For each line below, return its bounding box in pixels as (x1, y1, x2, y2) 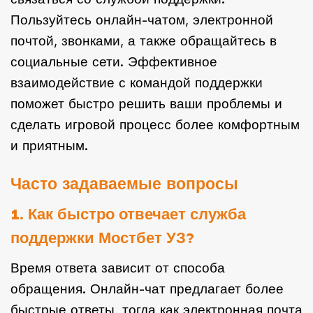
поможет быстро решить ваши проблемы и (10, 96, 282, 112)
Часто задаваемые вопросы (10, 174, 238, 194)
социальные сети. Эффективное (10, 54, 217, 71)
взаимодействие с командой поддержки (10, 75, 263, 92)
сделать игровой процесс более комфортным (10, 117, 300, 133)
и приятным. (10, 138, 88, 154)
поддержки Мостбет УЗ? (10, 228, 195, 247)
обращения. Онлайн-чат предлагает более (10, 280, 284, 297)
